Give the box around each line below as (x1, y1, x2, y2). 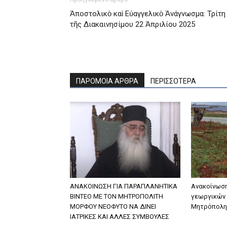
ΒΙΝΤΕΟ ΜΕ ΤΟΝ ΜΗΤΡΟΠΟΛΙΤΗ (70, 192, 163, 200)
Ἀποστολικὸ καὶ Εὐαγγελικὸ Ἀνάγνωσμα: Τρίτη (70, 9, 225, 18)
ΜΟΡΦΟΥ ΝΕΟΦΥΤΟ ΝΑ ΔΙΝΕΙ (70, 202, 156, 210)
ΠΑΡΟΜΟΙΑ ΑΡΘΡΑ (76, 77, 138, 85)
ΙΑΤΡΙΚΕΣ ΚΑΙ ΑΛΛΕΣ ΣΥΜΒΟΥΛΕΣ (70, 212, 169, 220)
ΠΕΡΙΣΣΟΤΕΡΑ (150, 77, 196, 85)
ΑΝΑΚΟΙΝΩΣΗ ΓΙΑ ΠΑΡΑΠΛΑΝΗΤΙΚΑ (70, 182, 177, 190)
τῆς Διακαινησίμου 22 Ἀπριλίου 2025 (70, 19, 195, 29)
